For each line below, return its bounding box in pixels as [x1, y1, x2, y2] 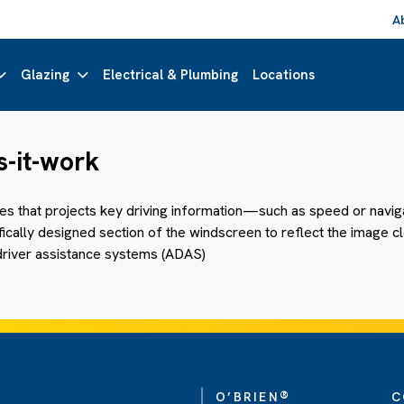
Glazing [20, 66, 69, 84]
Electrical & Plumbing [102, 66, 238, 84]
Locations [252, 66, 315, 84]
